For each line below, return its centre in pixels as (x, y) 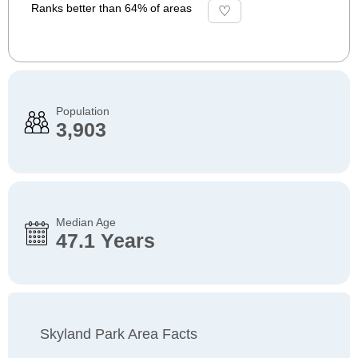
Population (83, 111)
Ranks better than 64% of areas (111, 8)
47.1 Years (105, 241)
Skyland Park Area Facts (119, 334)
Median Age (86, 222)
